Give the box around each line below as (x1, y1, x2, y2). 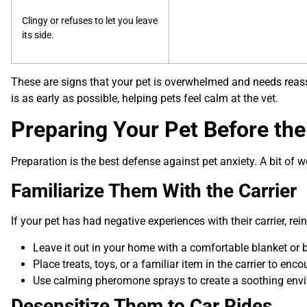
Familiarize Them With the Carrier (11, 180, 297, 203)
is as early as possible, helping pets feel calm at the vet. (11, 91, 278, 105)
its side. (22, 29, 54, 42)
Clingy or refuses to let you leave (22, 15, 158, 27)
